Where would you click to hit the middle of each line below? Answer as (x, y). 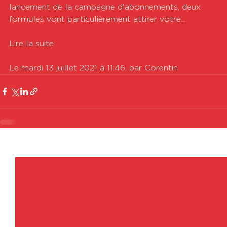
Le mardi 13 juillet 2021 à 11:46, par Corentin (93, 68)
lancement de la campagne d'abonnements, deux (106, 7)
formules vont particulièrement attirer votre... (97, 19)
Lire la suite (31, 44)
